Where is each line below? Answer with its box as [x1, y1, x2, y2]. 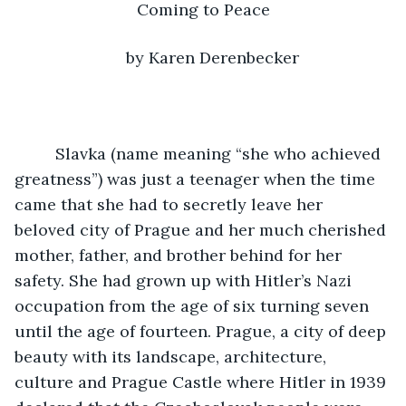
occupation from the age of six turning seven [14, 295, 373, 316]
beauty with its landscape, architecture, [14, 345, 331, 367]
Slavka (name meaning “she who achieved [33, 142, 385, 164]
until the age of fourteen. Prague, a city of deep [14, 320, 391, 342]
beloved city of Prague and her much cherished [14, 218, 391, 240]
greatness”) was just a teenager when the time [14, 168, 380, 189]
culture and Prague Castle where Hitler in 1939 [14, 371, 391, 392]
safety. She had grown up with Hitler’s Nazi [14, 269, 356, 291]
